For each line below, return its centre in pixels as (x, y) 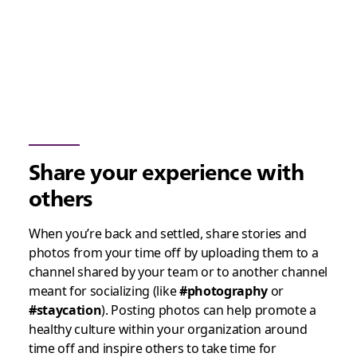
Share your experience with (166, 172)
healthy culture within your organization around (168, 330)
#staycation (65, 310)
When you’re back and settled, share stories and (167, 234)
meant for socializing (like (104, 291)
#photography (224, 291)
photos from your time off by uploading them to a (173, 253)
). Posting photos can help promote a (209, 310)
